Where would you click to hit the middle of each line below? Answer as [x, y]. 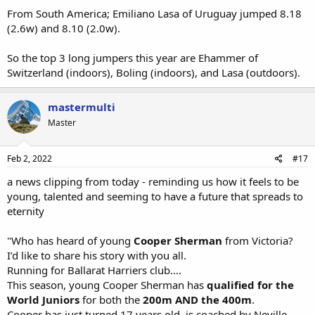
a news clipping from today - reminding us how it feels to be [153, 181]
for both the [112, 300]
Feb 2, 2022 [30, 159]
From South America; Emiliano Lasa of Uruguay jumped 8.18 [154, 13]
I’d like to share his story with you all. [97, 255]
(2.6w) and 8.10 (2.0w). [64, 28]
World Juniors [45, 300]
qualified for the [250, 285]
